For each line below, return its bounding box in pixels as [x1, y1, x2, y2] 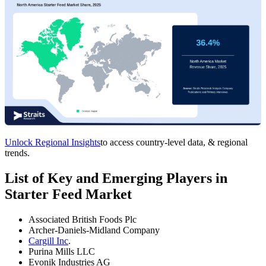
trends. [5, 147, 30, 158]
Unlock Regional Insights [5, 137, 100, 147]
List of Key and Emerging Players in [5, 170, 227, 186]
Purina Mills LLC [28, 246, 95, 256]
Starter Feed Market [5, 186, 132, 202]
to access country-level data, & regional [100, 137, 248, 147]
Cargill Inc [28, 235, 68, 246]
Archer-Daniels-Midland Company [28, 224, 160, 235]
